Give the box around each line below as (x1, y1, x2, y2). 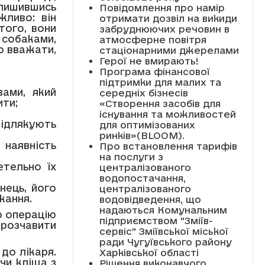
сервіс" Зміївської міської (99, 225, 228, 237)
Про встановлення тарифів (99, 140, 237, 151)
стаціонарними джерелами (99, 44, 239, 56)
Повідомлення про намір (99, 2, 225, 13)
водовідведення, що (99, 193, 201, 205)
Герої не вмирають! (99, 55, 199, 66)
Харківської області (99, 247, 199, 258)
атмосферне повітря (99, 34, 206, 45)
